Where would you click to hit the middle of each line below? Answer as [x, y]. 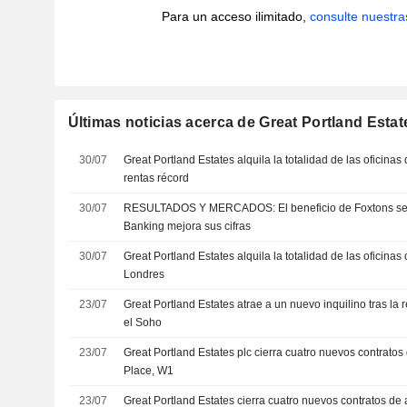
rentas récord [157, 178]
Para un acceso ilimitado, [235, 16]
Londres [144, 274]
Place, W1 [149, 371]
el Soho [143, 323]
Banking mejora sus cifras [188, 226]
